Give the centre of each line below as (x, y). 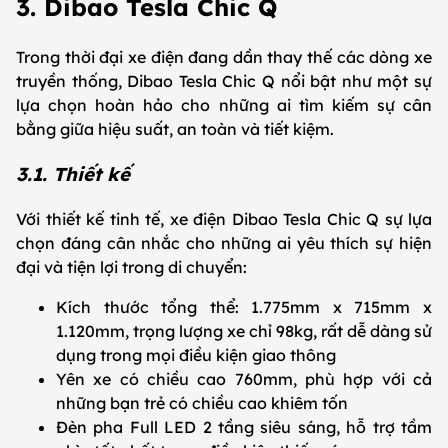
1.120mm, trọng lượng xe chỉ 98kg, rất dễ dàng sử (244, 330)
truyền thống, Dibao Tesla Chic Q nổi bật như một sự (224, 81)
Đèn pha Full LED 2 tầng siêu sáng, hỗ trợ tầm (244, 426)
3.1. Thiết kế (73, 174)
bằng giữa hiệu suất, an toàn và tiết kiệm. (177, 129)
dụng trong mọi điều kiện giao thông (198, 354)
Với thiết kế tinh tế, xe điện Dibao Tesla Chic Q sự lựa (224, 218)
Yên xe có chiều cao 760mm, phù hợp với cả (244, 378)
